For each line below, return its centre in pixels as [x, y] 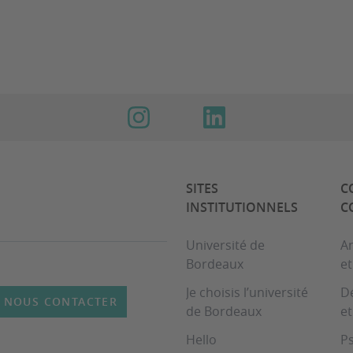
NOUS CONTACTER [61, 302]
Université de [225, 245]
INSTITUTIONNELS [242, 208]
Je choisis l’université [247, 293]
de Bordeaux [224, 312]
